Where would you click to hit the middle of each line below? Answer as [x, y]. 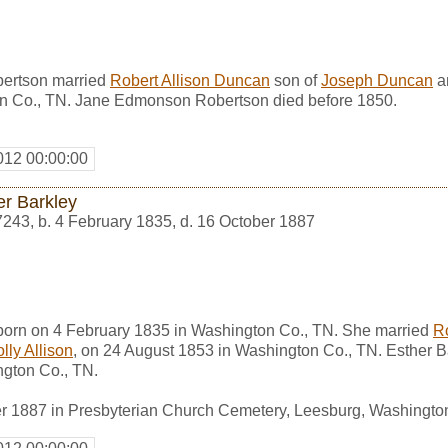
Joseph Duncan [377, 80]
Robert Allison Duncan [190, 80]
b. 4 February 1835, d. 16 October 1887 [176, 221]
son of [295, 80]
